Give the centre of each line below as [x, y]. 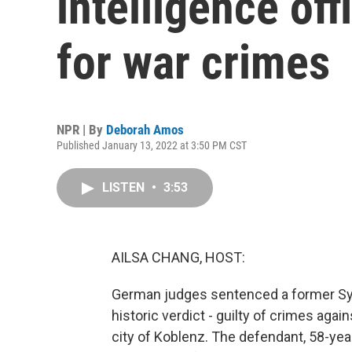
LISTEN [125, 187]
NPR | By [81, 130]
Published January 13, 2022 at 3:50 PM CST [152, 145]
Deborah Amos [145, 130]
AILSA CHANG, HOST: [178, 257]
